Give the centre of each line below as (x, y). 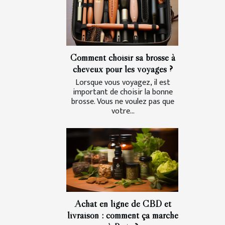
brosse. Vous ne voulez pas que (123, 101)
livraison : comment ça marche (123, 215)
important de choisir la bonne (123, 92)
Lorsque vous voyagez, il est (123, 82)
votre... (123, 111)
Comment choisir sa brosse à (123, 57)
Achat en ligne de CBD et (123, 203)
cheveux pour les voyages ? (123, 69)
